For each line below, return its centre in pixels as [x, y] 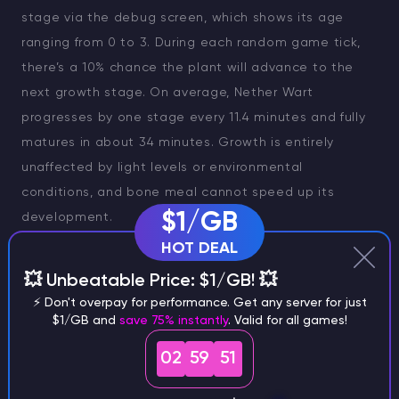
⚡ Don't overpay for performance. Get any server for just [199, 303]
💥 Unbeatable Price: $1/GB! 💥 [151, 282]
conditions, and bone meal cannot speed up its [178, 193]
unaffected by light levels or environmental [163, 168]
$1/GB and [85, 321]
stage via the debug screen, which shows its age [183, 18]
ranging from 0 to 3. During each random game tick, [191, 43]
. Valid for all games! [287, 321]
